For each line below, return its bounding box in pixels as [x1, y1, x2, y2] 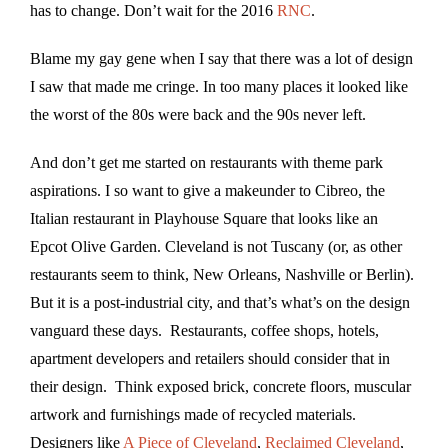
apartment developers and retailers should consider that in [30, 349, 390, 367]
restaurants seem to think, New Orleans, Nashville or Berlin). [30, 265, 414, 283]
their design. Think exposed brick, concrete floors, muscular [30, 377, 411, 395]
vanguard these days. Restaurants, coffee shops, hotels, [30, 321, 379, 339]
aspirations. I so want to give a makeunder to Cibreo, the [30, 181, 385, 199]
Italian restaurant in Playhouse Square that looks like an [30, 209, 378, 227]
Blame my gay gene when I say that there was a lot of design [30, 49, 413, 67]
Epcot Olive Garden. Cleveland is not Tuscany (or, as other [30, 237, 402, 255]
